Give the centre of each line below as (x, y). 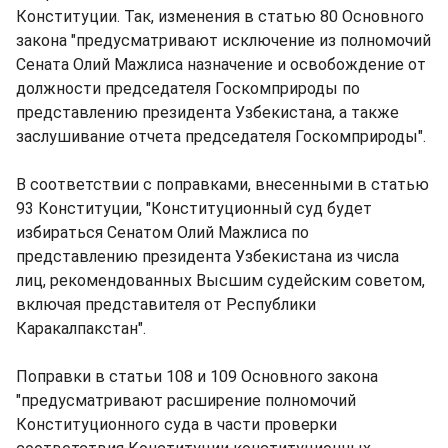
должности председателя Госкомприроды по (188, 88)
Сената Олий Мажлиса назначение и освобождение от (221, 64)
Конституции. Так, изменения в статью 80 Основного (220, 16)
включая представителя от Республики (166, 304)
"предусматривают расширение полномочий (186, 400)
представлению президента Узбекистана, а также (207, 112)
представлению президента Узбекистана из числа (207, 256)
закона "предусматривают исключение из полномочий (223, 40)
